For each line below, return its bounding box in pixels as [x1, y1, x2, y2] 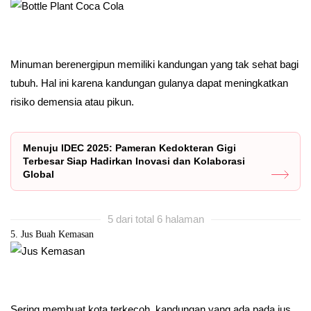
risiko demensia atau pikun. [10, 95, 134, 108]
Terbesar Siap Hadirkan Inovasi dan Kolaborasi [23, 155, 245, 167]
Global [23, 168, 54, 180]
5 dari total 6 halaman [107, 212, 204, 225]
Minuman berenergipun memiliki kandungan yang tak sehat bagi [10, 58, 299, 70]
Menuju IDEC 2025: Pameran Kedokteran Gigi [23, 142, 236, 153]
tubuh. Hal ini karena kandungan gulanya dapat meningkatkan [10, 76, 288, 89]
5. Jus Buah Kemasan [10, 228, 94, 239]
